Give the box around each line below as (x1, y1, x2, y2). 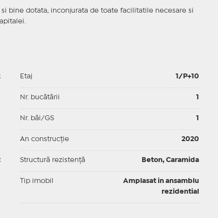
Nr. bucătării (19, 94, 60, 101)
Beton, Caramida (141, 157, 199, 163)
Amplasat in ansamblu (123, 178, 199, 184)
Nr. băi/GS (19, 115, 54, 122)
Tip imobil (19, 178, 54, 184)
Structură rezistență (19, 157, 85, 163)
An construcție (19, 136, 69, 143)
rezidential (161, 189, 199, 195)
